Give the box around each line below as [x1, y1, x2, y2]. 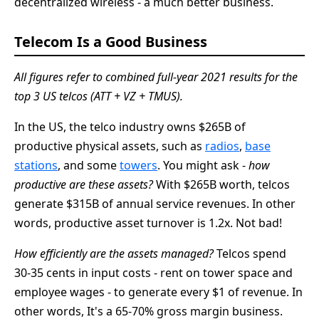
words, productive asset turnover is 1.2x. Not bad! [14, 214, 282, 231]
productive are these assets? [14, 176, 153, 192]
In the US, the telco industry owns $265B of [14, 118, 246, 135]
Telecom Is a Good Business [14, 31, 207, 51]
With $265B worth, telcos [153, 176, 290, 192]
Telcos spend [214, 245, 286, 261]
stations [14, 157, 58, 173]
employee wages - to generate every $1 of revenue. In [14, 283, 303, 300]
